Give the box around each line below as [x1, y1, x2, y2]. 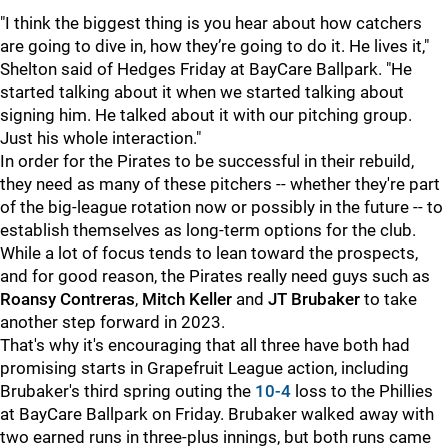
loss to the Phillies [291, 381, 433, 401]
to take [360, 289, 417, 309]
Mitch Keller [142, 289, 232, 309]
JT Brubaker [268, 289, 360, 309]
